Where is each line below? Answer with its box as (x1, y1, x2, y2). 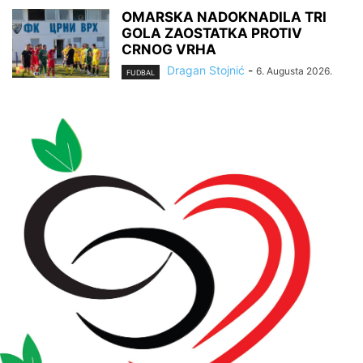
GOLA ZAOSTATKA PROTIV (122, 25, 302, 42)
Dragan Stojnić (167, 63, 245, 78)
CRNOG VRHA (122, 41, 216, 58)
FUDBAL (126, 67, 155, 77)
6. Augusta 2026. (256, 65, 332, 78)
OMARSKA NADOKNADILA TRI (122, 9, 327, 26)
